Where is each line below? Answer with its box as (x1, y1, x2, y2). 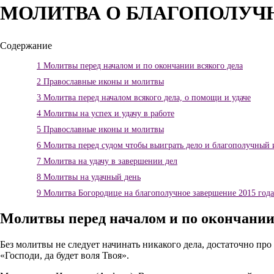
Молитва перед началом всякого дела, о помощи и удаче (41, 93, 251, 103)
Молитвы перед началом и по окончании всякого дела (41, 61, 243, 71)
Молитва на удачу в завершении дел (41, 157, 177, 166)
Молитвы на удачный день (41, 172, 141, 182)
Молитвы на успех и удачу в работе (41, 109, 174, 119)
